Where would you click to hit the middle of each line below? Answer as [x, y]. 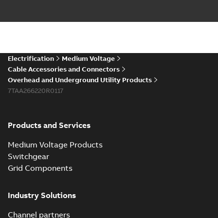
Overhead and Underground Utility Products [80, 80]
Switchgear [28, 156]
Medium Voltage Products [55, 145]
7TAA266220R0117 [36, 91]
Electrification [31, 58]
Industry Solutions [42, 195]
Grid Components [40, 168]
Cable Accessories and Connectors [64, 69]
